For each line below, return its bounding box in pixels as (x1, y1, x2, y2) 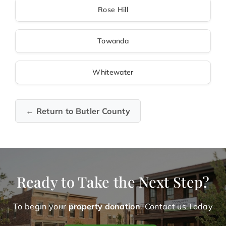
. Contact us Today (140, 201, 213, 212)
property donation (68, 201, 141, 212)
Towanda (97, 36, 129, 46)
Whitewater (92, 68, 134, 77)
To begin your (13, 201, 69, 212)
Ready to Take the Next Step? (16, 172, 210, 192)
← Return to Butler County (26, 106, 130, 117)
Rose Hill (98, 5, 128, 15)
